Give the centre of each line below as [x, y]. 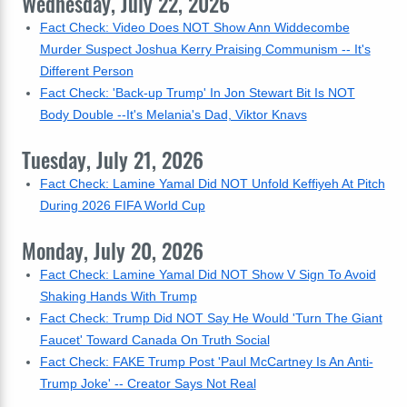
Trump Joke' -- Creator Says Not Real [148, 383]
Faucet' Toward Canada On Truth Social [154, 340]
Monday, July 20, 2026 [113, 251]
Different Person [86, 71]
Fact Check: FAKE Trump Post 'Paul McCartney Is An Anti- [206, 362]
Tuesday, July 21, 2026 [113, 160]
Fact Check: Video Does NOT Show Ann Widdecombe [194, 27]
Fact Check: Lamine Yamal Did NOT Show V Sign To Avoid [208, 274]
